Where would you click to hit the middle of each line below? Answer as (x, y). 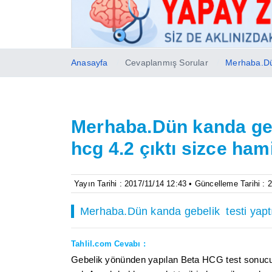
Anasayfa (90, 62)
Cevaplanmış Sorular (167, 62)
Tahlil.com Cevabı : (108, 243)
